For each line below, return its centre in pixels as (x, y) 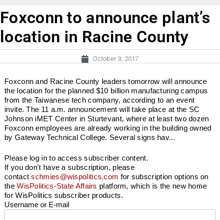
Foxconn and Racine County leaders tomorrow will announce (106, 82)
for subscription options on (164, 176)
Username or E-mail (37, 204)
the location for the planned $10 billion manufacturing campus (106, 91)
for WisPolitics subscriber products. (64, 195)
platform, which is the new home (152, 186)
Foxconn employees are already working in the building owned (108, 128)
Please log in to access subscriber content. (76, 158)
